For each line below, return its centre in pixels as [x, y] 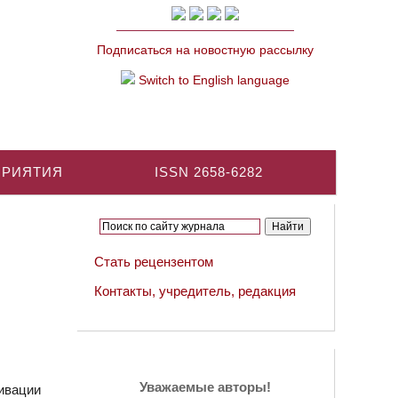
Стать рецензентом [154, 262]
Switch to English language [212, 80]
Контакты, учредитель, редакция [195, 291]
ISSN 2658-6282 [209, 172]
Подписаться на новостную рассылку [205, 50]
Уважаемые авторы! [205, 387]
